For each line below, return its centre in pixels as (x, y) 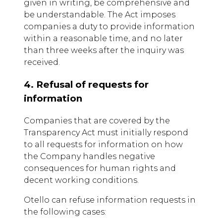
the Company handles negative (89, 156)
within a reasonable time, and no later (103, 39)
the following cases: (65, 212)
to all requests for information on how (103, 144)
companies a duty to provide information (109, 27)
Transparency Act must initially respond (106, 132)
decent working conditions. (81, 180)
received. (42, 62)
